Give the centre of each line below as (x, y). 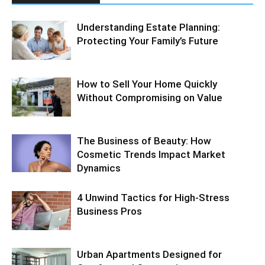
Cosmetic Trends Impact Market (151, 154)
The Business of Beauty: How (144, 140)
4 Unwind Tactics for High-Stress (153, 197)
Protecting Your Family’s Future (148, 41)
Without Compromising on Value (150, 97)
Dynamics (99, 168)
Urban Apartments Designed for (149, 254)
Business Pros (109, 211)
